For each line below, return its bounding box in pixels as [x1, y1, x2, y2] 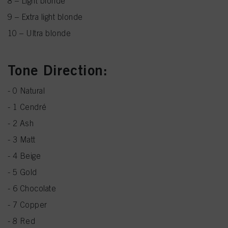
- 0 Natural [8, 86, 45, 95]
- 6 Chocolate [8, 184, 56, 193]
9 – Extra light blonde [8, 12, 83, 21]
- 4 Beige [8, 151, 41, 160]
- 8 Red [8, 216, 36, 225]
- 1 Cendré [8, 102, 47, 111]
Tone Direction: [8, 62, 108, 78]
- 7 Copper [8, 200, 47, 209]
